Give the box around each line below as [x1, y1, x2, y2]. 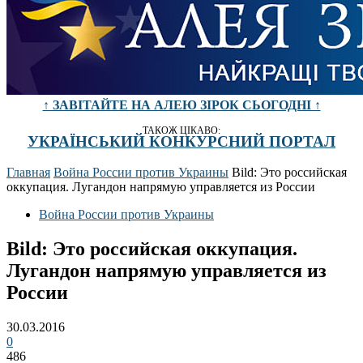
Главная [6, 165, 50, 180]
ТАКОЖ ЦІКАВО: [143, 125, 220, 136]
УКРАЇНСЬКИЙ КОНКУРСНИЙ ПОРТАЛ [28, 132, 335, 150]
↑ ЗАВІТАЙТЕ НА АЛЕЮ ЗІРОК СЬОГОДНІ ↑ [42, 98, 321, 112]
